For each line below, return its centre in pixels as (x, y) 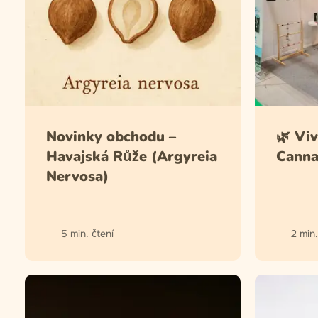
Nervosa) (77, 176)
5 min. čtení (87, 233)
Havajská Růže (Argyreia (132, 156)
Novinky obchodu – (111, 136)
